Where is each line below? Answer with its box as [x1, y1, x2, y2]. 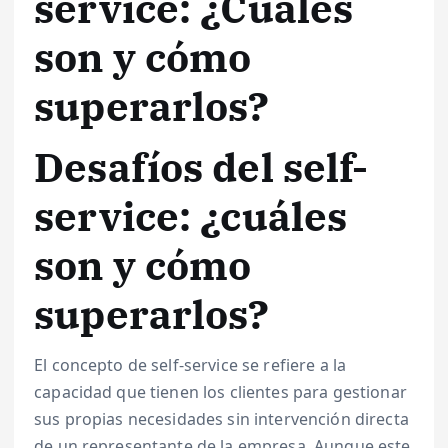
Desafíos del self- [34, 141, 369, 194]
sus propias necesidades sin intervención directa [34, 407, 409, 430]
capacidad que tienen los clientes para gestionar [34, 380, 407, 403]
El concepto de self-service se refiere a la [34, 353, 347, 376]
